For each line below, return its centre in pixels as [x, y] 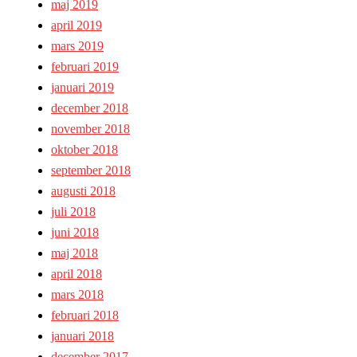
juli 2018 [73, 212]
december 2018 [90, 108]
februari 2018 [85, 316]
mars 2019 [77, 46]
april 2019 [76, 25]
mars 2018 [77, 295]
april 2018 [76, 274]
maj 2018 [75, 253]
